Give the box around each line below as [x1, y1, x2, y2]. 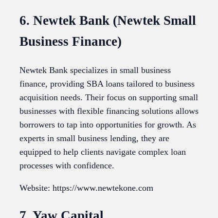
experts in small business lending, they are [19, 133, 169, 143]
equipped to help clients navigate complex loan [19, 146, 186, 157]
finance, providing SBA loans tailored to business [19, 78, 195, 89]
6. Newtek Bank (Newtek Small [19, 13, 196, 28]
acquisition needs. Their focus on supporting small [19, 92, 198, 102]
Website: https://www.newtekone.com [19, 182, 153, 193]
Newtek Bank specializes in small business [19, 65, 171, 75]
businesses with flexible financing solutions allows [19, 106, 199, 116]
